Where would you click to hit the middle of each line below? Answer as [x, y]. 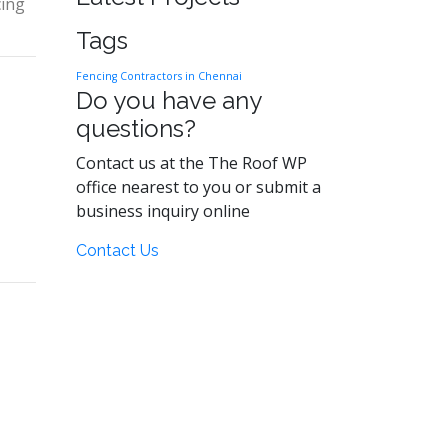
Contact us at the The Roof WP [191, 163]
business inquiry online [163, 211]
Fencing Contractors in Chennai [159, 76]
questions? [136, 128]
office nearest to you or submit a [198, 187]
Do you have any [168, 100]
